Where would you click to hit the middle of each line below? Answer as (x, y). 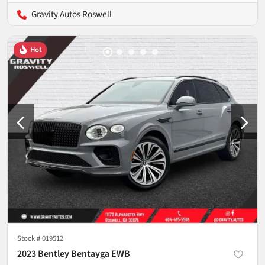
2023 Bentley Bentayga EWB (74, 254)
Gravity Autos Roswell (72, 14)
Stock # (30, 238)
